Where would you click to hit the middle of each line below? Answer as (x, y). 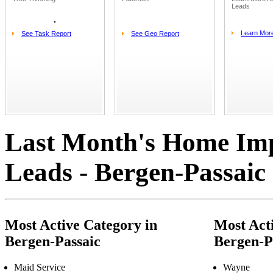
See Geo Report (155, 33)
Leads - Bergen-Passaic (135, 172)
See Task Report (46, 33)
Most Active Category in (81, 225)
